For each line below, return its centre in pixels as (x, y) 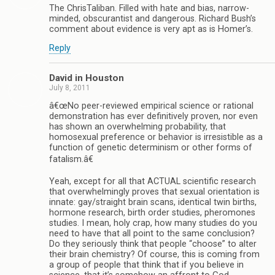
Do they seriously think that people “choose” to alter (153, 244)
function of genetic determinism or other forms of (151, 148)
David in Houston (87, 78)
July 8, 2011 (70, 87)
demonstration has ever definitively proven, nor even (153, 117)
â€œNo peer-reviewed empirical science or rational (151, 106)
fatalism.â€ (71, 160)
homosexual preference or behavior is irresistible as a (156, 137)
